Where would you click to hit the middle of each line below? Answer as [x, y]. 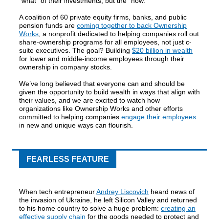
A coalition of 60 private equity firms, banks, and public [103, 17]
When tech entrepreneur [58, 192]
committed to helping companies [70, 117]
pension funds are [48, 25]
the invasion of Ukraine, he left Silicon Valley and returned [108, 200]
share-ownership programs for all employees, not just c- [105, 42]
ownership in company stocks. [66, 67]
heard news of [172, 192]
